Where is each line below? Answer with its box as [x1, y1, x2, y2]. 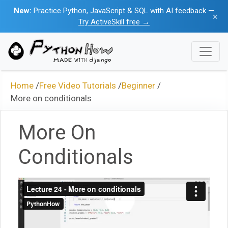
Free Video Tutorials [39, 80, 116, 91]
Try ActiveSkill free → [78, 17, 150, 26]
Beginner [122, 80, 155, 91]
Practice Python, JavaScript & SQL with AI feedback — [32, 6, 214, 15]
